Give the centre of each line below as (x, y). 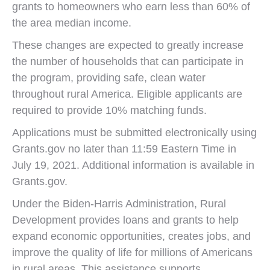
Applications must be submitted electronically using (134, 133)
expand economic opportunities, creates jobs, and (131, 236)
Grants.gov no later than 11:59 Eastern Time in (124, 149)
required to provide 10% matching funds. (109, 110)
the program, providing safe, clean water (109, 78)
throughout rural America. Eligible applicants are (127, 94)
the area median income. (72, 23)
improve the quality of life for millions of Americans (132, 253)
